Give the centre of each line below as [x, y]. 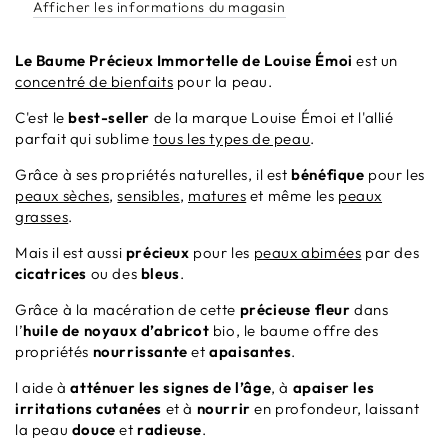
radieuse [168, 430]
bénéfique [328, 175]
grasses [42, 217]
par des [390, 253]
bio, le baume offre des [294, 331]
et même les [292, 196]
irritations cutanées [88, 409]
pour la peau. [223, 82]
